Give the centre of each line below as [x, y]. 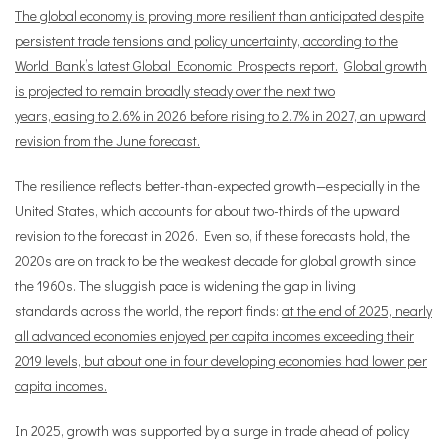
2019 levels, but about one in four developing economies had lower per [221, 360]
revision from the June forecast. [107, 140]
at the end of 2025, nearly [357, 310]
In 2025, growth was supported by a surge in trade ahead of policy [212, 430]
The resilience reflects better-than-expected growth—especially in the [217, 185]
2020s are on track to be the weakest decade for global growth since [215, 260]
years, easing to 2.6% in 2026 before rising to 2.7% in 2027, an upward [220, 115]
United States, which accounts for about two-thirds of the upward [207, 210]
